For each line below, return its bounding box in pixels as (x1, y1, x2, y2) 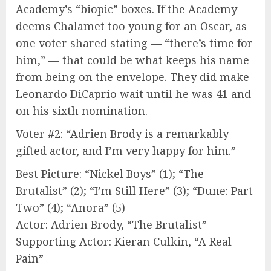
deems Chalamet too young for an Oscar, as (16, 18, 247, 33)
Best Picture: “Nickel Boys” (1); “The (16, 166, 204, 181)
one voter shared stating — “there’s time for (16, 35, 253, 50)
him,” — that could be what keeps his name (16, 52, 249, 67)
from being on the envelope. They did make (16, 69, 249, 84)
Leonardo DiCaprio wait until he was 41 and (16, 86, 251, 101)
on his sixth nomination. (16, 103, 148, 118)
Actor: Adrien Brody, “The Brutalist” (16, 217, 207, 232)
